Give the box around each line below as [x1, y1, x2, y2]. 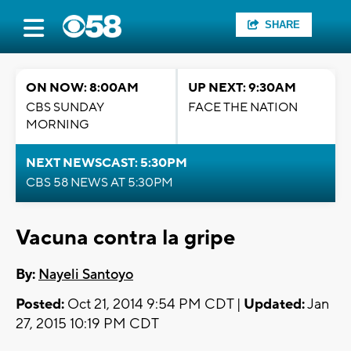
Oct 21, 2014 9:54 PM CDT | [64, 295, 244, 314]
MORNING [26, 117, 89, 132]
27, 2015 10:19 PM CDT [16, 315, 159, 334]
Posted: [16, 295, 64, 314]
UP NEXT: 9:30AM [188, 80, 296, 96]
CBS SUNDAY [26, 100, 104, 115]
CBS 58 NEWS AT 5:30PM [26, 175, 173, 190]
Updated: [244, 295, 305, 314]
